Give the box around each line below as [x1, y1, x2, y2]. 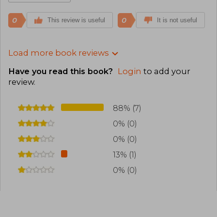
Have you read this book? [8, 66, 115, 77]
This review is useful [47, 16, 105, 24]
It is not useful [157, 16, 197, 24]
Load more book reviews [8, 47, 108, 58]
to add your [141, 66, 190, 77]
